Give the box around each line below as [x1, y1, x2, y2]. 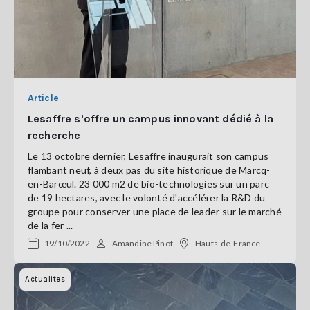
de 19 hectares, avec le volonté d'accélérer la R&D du [28, 192, 266, 203]
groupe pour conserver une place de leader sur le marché [28, 206, 282, 217]
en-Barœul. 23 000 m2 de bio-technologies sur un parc [28, 178, 269, 190]
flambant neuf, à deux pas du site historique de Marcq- [28, 164, 271, 176]
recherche [28, 129, 81, 142]
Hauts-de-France [195, 238, 261, 248]
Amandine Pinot [111, 238, 173, 248]
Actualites [25, 275, 65, 284]
